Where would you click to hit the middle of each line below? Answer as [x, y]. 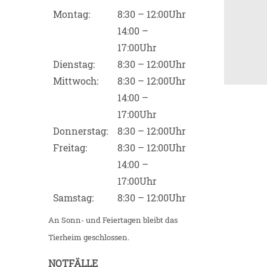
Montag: [73, 14]
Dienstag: [74, 64]
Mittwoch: [76, 80]
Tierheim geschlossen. [89, 237]
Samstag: [73, 197]
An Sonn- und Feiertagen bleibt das [113, 220]
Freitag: [70, 147]
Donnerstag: [80, 131]
